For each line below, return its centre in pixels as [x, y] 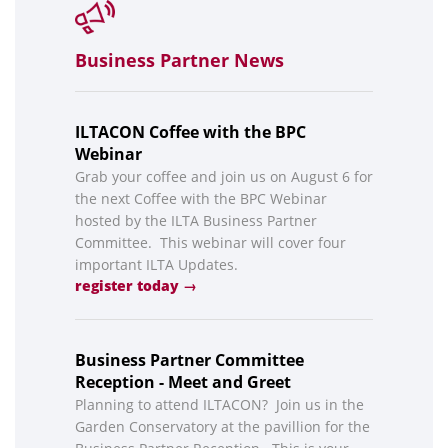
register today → [136, 286]
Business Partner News [179, 60]
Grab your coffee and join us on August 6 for [224, 177]
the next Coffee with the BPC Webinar [201, 199]
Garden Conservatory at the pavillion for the [222, 427]
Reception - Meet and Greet [183, 382]
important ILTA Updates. [158, 265]
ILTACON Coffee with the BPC [190, 132]
